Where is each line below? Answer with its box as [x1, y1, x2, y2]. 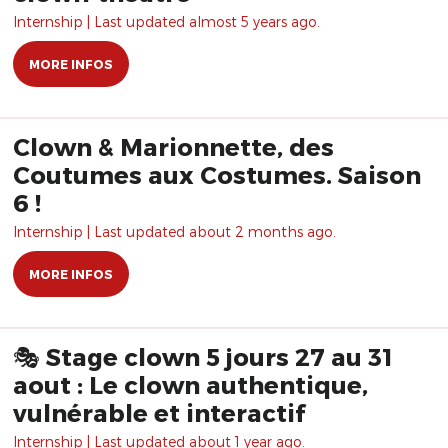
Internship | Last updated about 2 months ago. [13, 223, 336, 240]
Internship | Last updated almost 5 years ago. [13, 13, 320, 30]
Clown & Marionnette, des [13, 132, 334, 161]
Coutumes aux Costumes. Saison [13, 160, 421, 189]
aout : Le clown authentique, [13, 370, 368, 399]
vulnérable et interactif [13, 398, 305, 427]
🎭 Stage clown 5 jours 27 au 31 [13, 342, 393, 371]
